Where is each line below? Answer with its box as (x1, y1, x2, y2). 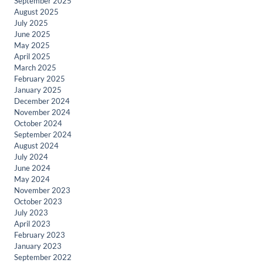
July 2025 (14, 18, 48, 28)
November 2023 (14, 186, 70, 195)
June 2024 (14, 163, 50, 173)
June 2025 (14, 29, 50, 39)
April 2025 (14, 52, 50, 61)
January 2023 (14, 241, 62, 251)
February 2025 (14, 74, 65, 83)
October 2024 (14, 119, 62, 128)
